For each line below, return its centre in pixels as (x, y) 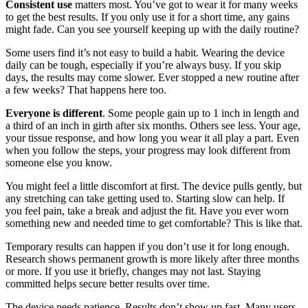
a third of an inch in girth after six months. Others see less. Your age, (153, 125)
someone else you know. (59, 162)
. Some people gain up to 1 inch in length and (201, 113)
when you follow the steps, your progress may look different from (148, 150)
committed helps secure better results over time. (108, 283)
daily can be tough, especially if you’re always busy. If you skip (143, 65)
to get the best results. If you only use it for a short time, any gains (147, 16)
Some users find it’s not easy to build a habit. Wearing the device (145, 52)
